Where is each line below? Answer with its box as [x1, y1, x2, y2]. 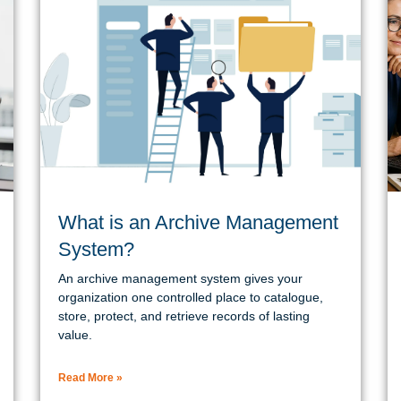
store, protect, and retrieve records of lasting [58, 308, 311, 323]
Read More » [58, 371, 124, 384]
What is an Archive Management [58, 210, 339, 234]
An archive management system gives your [58, 270, 303, 286]
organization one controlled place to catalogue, [58, 289, 324, 304]
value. [58, 327, 93, 342]
